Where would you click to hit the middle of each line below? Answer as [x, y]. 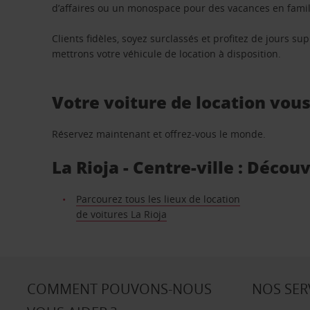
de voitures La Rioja [121, 214]
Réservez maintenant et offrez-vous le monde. [159, 134]
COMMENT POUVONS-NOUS [119, 289]
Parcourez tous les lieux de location [158, 199]
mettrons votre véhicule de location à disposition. [167, 54]
